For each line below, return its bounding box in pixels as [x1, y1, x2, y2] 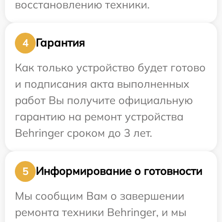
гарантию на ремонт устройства [15, 109, 183, 123]
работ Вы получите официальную [15, 93, 193, 107]
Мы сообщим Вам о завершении [15, 188, 184, 203]
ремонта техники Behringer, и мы [15, 205, 186, 219]
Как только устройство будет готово [15, 60, 206, 74]
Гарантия [36, 36, 85, 50]
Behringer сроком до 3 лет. [15, 125, 152, 140]
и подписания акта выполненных [15, 76, 189, 91]
